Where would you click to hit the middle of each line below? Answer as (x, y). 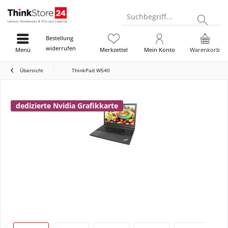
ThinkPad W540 (91, 70)
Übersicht (32, 70)
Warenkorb (205, 50)
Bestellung (59, 38)
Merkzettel (114, 50)
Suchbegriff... (150, 17)
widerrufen (61, 48)
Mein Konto (159, 50)
